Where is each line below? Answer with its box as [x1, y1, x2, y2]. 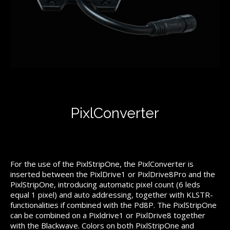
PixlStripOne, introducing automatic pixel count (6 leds [10, 179, 200, 190]
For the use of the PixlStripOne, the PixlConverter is [10, 159, 194, 169]
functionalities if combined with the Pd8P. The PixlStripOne [10, 200, 217, 210]
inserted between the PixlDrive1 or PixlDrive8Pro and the [10, 169, 215, 180]
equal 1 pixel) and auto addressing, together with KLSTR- [10, 189, 213, 200]
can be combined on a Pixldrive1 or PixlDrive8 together [10, 210, 205, 221]
